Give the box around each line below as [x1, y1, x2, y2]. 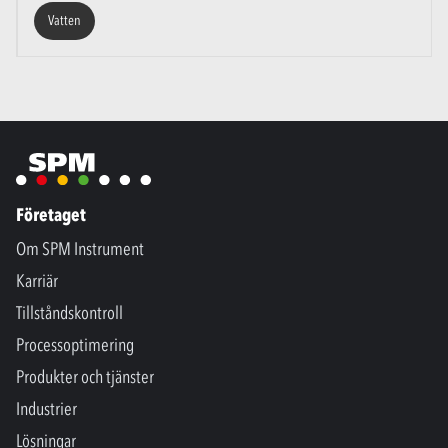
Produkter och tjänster [16, 366, 154, 389]
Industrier [16, 398, 77, 421]
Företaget [16, 204, 86, 227]
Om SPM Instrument [16, 238, 144, 261]
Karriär [16, 270, 58, 293]
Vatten [48, 11, 81, 29]
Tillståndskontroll [16, 302, 123, 325]
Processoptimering [16, 334, 134, 357]
